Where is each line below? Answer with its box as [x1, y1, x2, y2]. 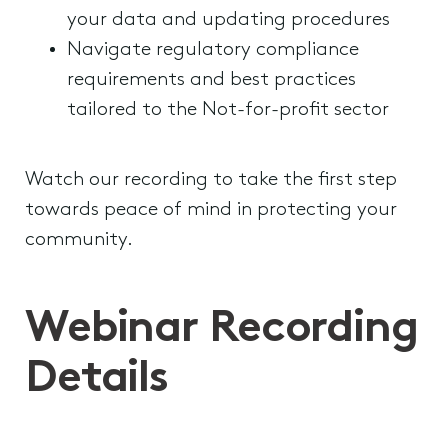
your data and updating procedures [67, 10, 390, 30]
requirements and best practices [67, 70, 356, 90]
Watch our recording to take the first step [25, 170, 397, 190]
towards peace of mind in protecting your [25, 200, 397, 220]
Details [25, 357, 169, 402]
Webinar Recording [25, 307, 418, 352]
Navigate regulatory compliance [67, 40, 359, 60]
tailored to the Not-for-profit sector [67, 100, 389, 120]
